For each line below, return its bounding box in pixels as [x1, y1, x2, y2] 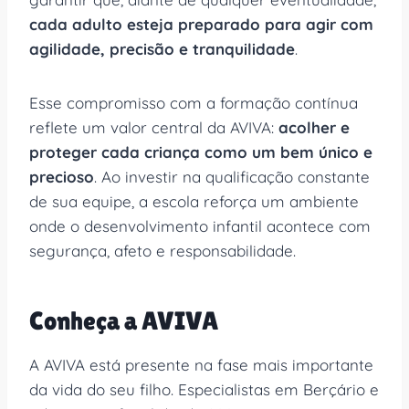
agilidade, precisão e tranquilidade [29, 38, 295, 58]
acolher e [278, 117, 350, 137]
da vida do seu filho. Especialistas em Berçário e [29, 379, 379, 399]
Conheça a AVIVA [29, 305, 218, 335]
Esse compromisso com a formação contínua [29, 92, 358, 112]
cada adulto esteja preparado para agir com [29, 14, 373, 34]
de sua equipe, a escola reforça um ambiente [29, 191, 359, 211]
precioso [29, 166, 94, 186]
